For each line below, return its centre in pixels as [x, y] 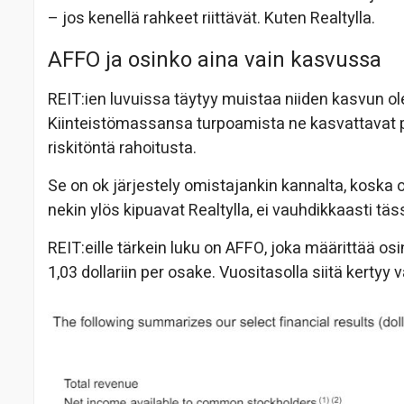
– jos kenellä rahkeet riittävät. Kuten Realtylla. [211, 19]
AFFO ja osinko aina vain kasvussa [215, 60]
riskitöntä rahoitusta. [122, 149]
